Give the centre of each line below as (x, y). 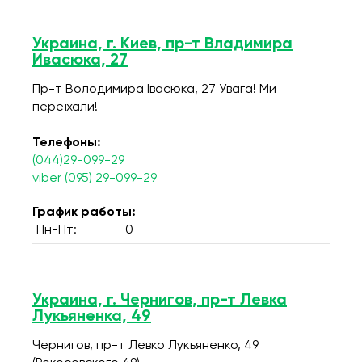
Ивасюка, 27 (80, 61)
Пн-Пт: (57, 230)
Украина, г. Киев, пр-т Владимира (162, 44)
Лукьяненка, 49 (92, 317)
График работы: (84, 213)
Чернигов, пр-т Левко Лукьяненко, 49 (145, 346)
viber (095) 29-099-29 (95, 179)
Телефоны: (67, 143)
